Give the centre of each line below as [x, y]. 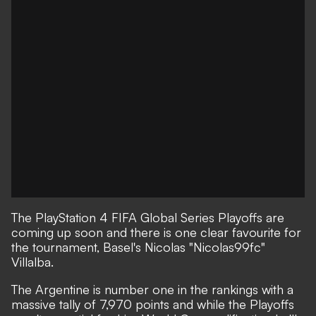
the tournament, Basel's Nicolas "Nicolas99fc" [138, 247]
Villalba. [32, 262]
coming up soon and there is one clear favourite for [156, 232]
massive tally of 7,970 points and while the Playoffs [153, 304]
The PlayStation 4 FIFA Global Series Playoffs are [148, 217]
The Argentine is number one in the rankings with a [152, 289]
